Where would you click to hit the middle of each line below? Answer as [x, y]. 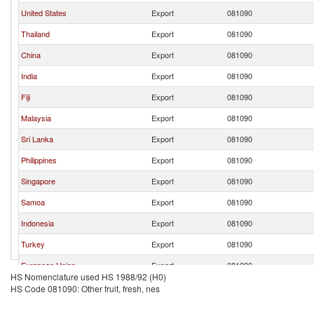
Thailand [35, 34]
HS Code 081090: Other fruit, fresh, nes [85, 288]
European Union [48, 265]
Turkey [33, 244]
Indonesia [37, 223]
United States [44, 13]
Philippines [39, 160]
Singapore [38, 181]
